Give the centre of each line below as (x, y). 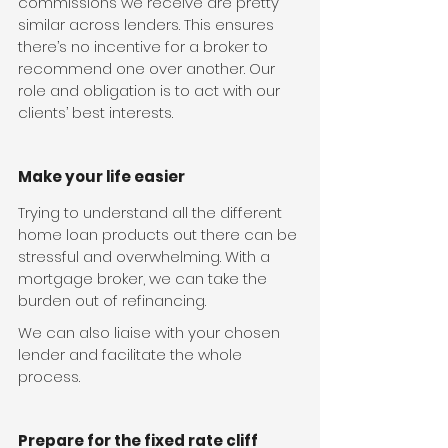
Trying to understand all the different (152, 213)
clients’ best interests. (95, 113)
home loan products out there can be (159, 235)
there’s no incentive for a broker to (145, 47)
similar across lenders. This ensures (148, 25)
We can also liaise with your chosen (151, 333)
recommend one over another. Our (148, 69)
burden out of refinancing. (112, 301)
